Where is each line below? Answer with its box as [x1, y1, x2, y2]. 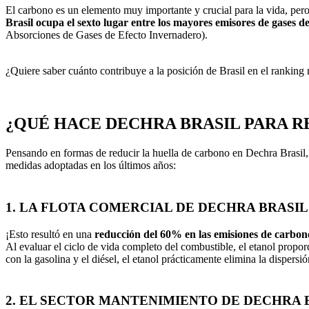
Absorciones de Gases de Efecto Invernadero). [6, 29, 208, 41]
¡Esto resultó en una [6, 228, 94, 240]
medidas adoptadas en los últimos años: [6, 159, 176, 172]
